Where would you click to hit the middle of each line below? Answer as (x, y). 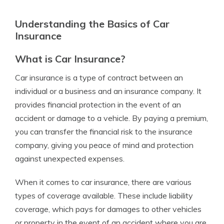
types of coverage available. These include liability (104, 195)
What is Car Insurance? (70, 59)
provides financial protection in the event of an (98, 104)
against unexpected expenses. (70, 158)
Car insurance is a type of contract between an (99, 77)
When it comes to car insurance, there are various (103, 182)
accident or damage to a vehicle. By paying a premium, (111, 118)
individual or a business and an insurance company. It (108, 91)
